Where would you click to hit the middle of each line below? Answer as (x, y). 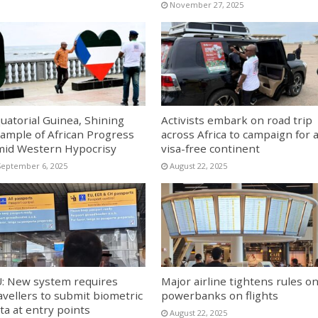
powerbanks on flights (219, 296)
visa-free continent (210, 148)
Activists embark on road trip (236, 120)
